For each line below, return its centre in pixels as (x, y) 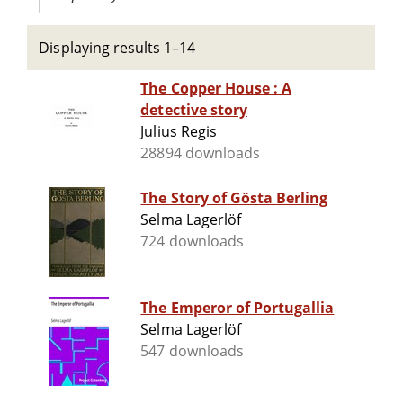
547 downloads (192, 351)
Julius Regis (179, 132)
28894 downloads (200, 153)
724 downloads (192, 242)
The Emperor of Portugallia (237, 308)
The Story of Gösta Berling (234, 198)
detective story (194, 110)
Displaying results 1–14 (117, 48)
